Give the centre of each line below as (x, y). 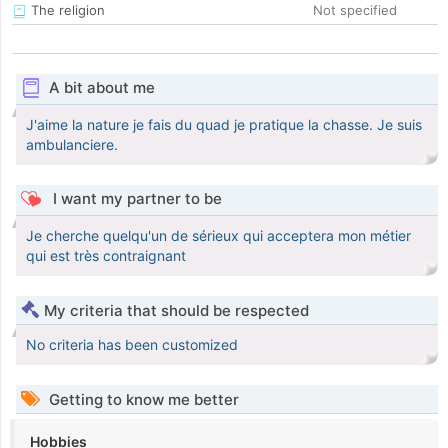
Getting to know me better (142, 400)
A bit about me (101, 88)
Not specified (355, 10)
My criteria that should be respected (176, 311)
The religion (66, 10)
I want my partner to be (135, 199)
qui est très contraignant (106, 256)
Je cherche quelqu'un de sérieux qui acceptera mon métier (218, 236)
